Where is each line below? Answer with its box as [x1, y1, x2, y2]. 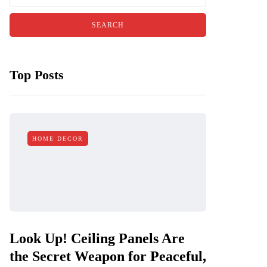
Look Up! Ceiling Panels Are [10, 231, 185, 246]
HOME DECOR [32, 135, 83, 142]
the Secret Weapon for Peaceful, [10, 249, 206, 264]
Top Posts [10, 67, 64, 82]
